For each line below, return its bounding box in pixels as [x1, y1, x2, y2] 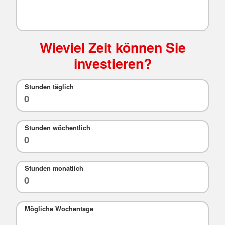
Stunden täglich [24, 82, 74, 92]
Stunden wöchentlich [24, 123, 90, 133]
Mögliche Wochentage [24, 204, 93, 214]
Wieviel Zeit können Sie [39, 37, 186, 57]
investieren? [73, 53, 152, 73]
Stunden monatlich [24, 164, 83, 173]
